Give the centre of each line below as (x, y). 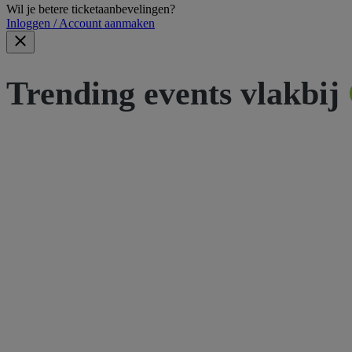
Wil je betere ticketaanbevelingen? (91, 9)
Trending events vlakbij (173, 94)
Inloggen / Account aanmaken (81, 24)
